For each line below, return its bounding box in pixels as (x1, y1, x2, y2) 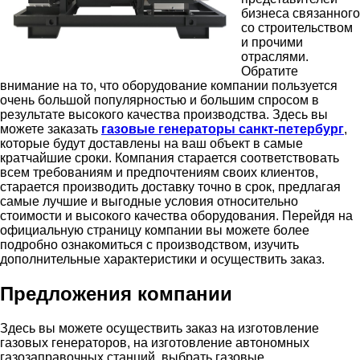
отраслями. (241, 49, 309, 63)
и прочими (241, 35, 303, 49)
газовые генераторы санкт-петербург (101, 121, 344, 136)
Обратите (241, 63, 298, 78)
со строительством (241, 20, 353, 35)
